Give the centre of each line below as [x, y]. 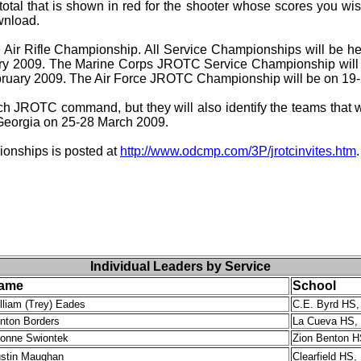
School [314, 286]
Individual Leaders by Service [180, 266]
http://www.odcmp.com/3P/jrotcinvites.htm [238, 151]
